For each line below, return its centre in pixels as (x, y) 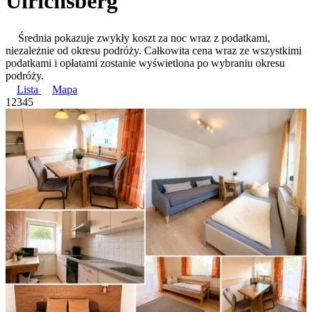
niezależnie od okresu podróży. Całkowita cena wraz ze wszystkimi (154, 50)
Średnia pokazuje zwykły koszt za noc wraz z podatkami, (144, 38)
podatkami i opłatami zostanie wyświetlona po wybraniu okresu (145, 63)
